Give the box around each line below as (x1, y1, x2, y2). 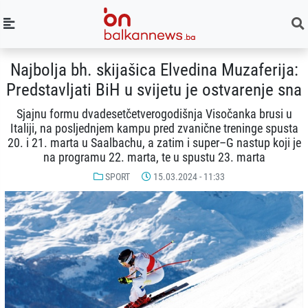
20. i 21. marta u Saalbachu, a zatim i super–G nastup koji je (7, 135, 301, 150)
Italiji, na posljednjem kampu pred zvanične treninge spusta (10, 121, 298, 135)
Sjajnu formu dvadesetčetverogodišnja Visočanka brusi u (16, 107, 292, 121)
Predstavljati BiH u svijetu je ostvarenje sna (6, 80, 302, 100)
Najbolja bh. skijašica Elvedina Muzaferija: (10, 60, 298, 80)
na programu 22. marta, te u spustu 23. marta (43, 150, 265, 164)
